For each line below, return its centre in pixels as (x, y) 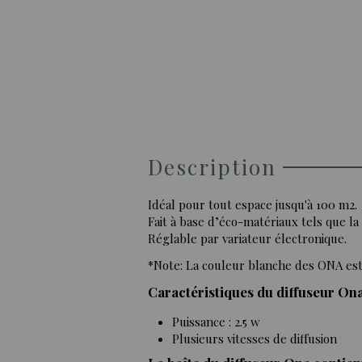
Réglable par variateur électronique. (247, 239)
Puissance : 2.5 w (216, 321)
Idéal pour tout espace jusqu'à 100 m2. (253, 205)
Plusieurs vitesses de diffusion (255, 338)
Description (212, 167)
